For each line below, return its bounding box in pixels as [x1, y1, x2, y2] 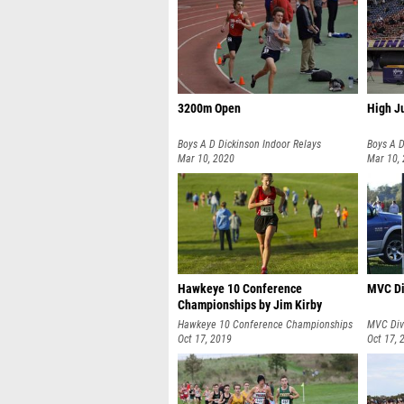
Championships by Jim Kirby [178, 298, 322, 313]
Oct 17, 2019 [178, 333, 232, 345]
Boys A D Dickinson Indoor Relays [178, 138, 321, 151]
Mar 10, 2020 [178, 152, 234, 165]
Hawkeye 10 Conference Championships [178, 318, 353, 331]
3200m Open [178, 101, 241, 116]
